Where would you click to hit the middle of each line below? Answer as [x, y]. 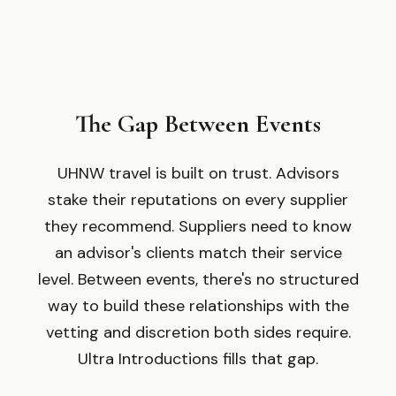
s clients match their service [237, 253]
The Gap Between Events [198, 124]
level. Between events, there [139, 279]
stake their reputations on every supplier [198, 200]
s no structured [301, 279]
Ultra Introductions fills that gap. [198, 359]
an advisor [92, 253]
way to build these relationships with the [198, 306]
